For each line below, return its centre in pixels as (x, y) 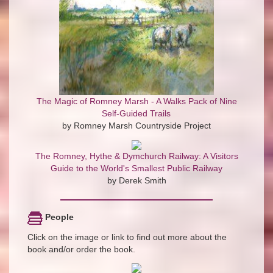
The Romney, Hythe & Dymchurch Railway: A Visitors (136, 156)
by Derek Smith (136, 181)
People (58, 217)
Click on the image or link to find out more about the (127, 237)
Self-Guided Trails (136, 114)
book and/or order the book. (81, 249)
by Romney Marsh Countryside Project (136, 126)
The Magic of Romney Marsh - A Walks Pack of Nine (136, 101)
